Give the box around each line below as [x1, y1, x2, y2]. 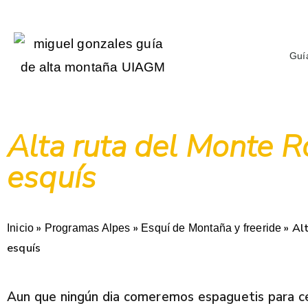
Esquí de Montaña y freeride [141, 221, 282, 234]
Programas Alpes [44, 221, 131, 234]
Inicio [7, 221, 34, 234]
